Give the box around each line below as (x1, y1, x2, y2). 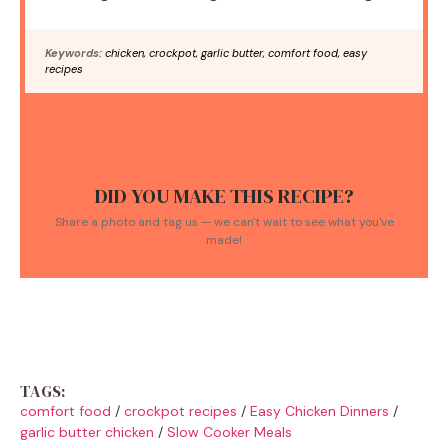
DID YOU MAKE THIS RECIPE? (94, 181, 354, 210)
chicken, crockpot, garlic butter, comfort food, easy (102, 45, 367, 60)
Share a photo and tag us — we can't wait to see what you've (54, 213, 394, 230)
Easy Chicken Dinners (250, 401, 389, 420)
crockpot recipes (124, 401, 237, 420)
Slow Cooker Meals (167, 422, 292, 441)
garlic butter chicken (20, 422, 154, 441)
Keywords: (45, 45, 102, 60)
